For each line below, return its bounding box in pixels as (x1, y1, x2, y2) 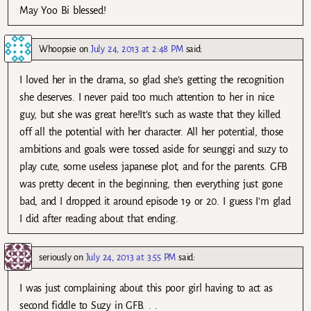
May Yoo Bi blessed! (19, 4, 106, 16)
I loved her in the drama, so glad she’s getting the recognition (19, 74, 284, 85)
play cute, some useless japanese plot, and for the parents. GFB (19, 160, 288, 172)
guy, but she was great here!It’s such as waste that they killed (19, 108, 280, 120)
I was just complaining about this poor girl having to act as (19, 283, 273, 294)
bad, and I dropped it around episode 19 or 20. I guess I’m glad (19, 195, 291, 207)
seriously (39, 252, 72, 263)
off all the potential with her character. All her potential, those (19, 126, 284, 137)
